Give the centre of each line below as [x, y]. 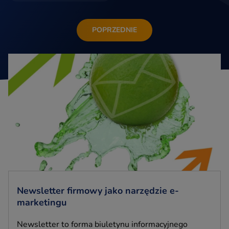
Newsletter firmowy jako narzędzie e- [98, 190]
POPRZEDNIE [114, 30]
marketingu [42, 202]
